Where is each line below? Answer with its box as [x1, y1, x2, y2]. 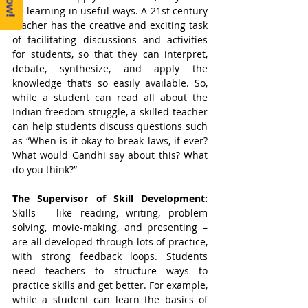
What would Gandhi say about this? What [12, 148, 208, 162]
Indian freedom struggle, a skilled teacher [12, 105, 208, 118]
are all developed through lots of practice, [12, 235, 208, 248]
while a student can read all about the [12, 91, 208, 104]
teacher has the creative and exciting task [12, 19, 208, 32]
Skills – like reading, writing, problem [12, 206, 208, 219]
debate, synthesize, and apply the [12, 62, 208, 75]
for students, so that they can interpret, [12, 47, 208, 60]
